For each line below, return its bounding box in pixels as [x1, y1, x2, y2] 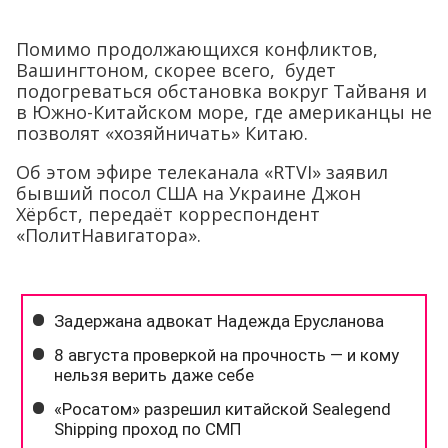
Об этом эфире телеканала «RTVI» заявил [16, 160, 388, 184]
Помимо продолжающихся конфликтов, [16, 37, 378, 61]
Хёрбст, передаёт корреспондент [16, 202, 320, 226]
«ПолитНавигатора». [16, 223, 201, 247]
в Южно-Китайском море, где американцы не [16, 100, 432, 124]
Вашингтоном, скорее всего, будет [16, 58, 336, 82]
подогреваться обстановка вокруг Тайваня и [16, 79, 427, 103]
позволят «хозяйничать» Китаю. [16, 121, 308, 145]
